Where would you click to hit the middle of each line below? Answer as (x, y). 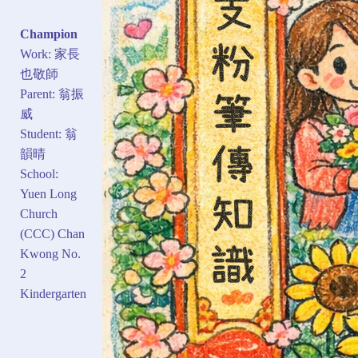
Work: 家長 (50, 54)
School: (39, 174)
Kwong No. (50, 254)
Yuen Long (48, 194)
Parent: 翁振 (52, 94)
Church (39, 214)
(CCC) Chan (52, 234)
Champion (49, 34)
